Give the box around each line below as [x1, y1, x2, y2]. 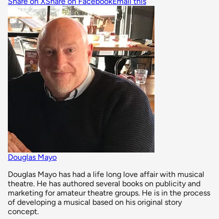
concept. [8, 206, 39, 216]
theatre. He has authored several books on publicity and [8, 178, 200, 188]
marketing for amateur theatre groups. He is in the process [8, 188, 210, 197]
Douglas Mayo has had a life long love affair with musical [8, 169, 204, 179]
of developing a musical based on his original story [8, 197, 182, 207]
